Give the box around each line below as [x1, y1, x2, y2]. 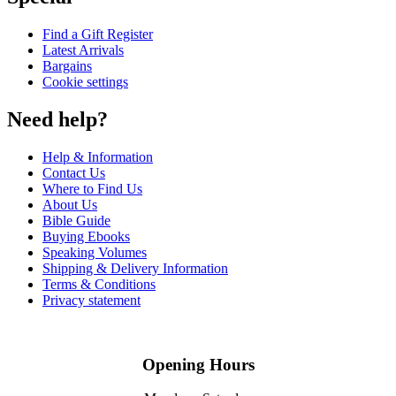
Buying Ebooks [42, 228, 130, 244]
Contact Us [42, 164, 105, 180]
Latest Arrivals [42, 42, 124, 58]
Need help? [7, 108, 108, 132]
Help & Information [42, 148, 153, 164]
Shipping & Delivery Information [42, 260, 228, 276]
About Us [42, 196, 97, 212]
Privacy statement [42, 292, 141, 308]
